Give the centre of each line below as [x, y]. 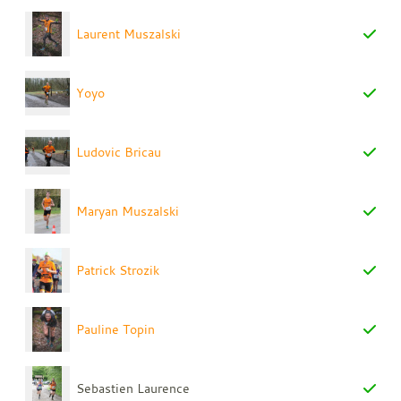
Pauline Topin [116, 328]
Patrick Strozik [118, 269]
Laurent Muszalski [129, 33]
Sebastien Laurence [133, 388]
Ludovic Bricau [119, 151]
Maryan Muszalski [128, 210]
